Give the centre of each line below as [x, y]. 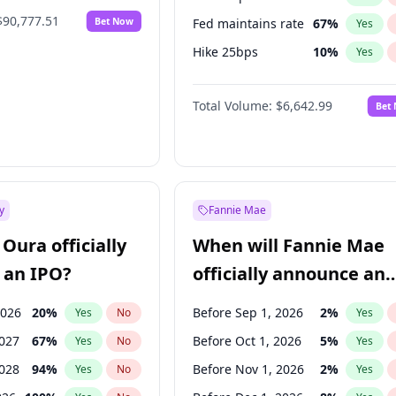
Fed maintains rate [249, 23]
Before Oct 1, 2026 [247, 341]
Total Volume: [233, 106]
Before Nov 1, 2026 [249, 369]
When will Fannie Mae [289, 245]
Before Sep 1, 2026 [248, 312]
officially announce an [289, 274]
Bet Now [114, 21]
